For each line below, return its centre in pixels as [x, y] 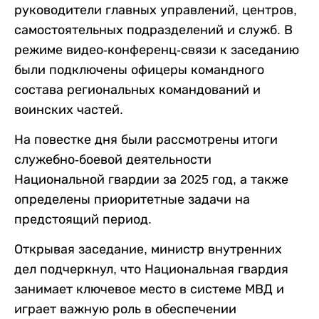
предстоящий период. [83, 219]
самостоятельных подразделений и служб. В [153, 30]
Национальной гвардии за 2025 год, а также [151, 179]
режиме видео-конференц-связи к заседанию [157, 50]
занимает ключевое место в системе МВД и [149, 289]
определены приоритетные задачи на [132, 199]
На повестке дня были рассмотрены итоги [146, 140]
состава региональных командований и [137, 90]
